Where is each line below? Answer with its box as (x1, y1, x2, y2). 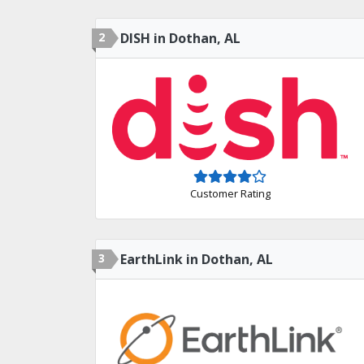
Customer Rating (189, 186, 271, 201)
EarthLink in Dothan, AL (120, 249, 273, 268)
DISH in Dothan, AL (120, 28, 240, 47)
